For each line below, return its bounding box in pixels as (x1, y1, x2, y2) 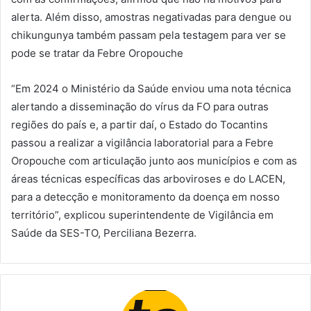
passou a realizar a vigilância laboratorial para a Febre (11, 135, 274, 149)
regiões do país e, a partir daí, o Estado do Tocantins (11, 117, 268, 131)
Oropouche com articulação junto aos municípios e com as (11, 153, 297, 167)
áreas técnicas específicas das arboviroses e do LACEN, (11, 171, 285, 185)
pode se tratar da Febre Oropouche (11, 46, 183, 60)
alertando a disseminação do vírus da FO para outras (11, 99, 269, 113)
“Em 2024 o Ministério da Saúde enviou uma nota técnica (11, 81, 291, 95)
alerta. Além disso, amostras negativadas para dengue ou (11, 10, 292, 24)
